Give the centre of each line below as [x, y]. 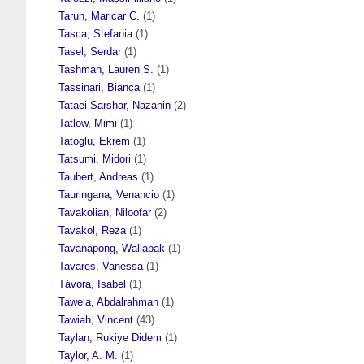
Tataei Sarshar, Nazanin [115, 105]
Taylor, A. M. [88, 355]
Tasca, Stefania [95, 33]
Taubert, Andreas [98, 176]
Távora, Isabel [92, 284]
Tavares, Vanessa [101, 266]
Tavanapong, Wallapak [112, 248]
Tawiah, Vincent [96, 319]
